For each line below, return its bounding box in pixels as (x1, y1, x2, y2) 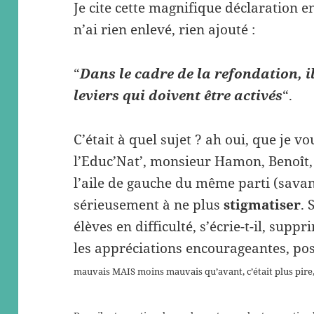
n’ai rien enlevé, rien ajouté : (74, 20, 256, 39)
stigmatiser (224, 196, 301, 214)
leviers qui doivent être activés (74, 86, 283, 105)
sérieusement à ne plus (74, 196, 224, 214)
